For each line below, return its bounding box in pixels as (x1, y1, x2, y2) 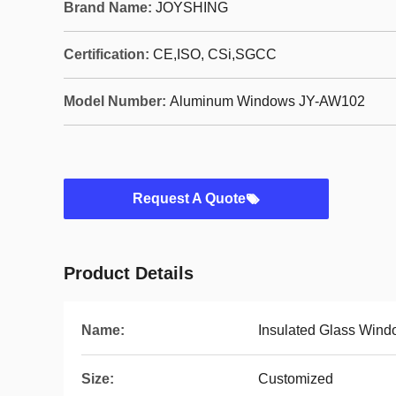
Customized (258, 371, 333, 386)
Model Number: (64, 94, 166, 109)
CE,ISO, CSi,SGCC (153, 47, 277, 62)
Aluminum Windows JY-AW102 (170, 94, 365, 109)
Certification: (64, 47, 149, 62)
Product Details (64, 263, 194, 283)
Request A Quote (133, 191, 246, 206)
